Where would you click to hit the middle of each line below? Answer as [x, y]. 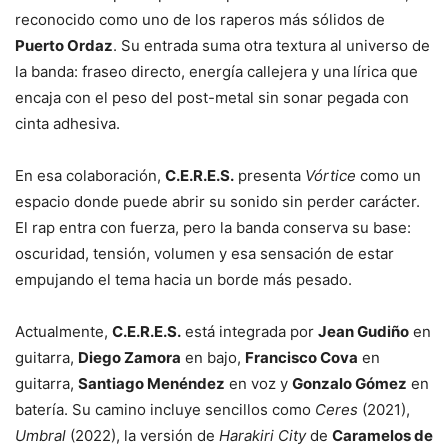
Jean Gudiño [363, 332]
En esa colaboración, [90, 176]
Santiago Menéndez [151, 384]
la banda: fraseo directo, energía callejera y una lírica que [216, 72]
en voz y [258, 384]
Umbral [40, 436]
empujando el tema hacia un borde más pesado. [183, 280]
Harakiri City [262, 436]
